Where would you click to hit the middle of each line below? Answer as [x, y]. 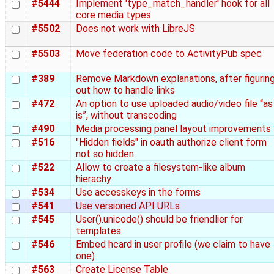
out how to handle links [125, 91]
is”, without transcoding [126, 116]
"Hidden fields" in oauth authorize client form [171, 143]
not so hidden [105, 154]
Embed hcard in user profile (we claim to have [173, 245]
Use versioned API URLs [128, 206]
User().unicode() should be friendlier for [159, 220]
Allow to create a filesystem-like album [161, 168]
